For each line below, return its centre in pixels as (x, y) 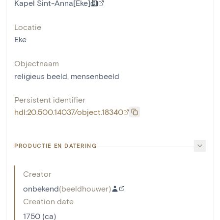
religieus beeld (41, 76)
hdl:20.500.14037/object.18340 (69, 112)
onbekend (41, 188)
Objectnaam (37, 63)
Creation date (48, 201)
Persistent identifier (50, 99)
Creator (37, 174)
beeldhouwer (85, 188)
